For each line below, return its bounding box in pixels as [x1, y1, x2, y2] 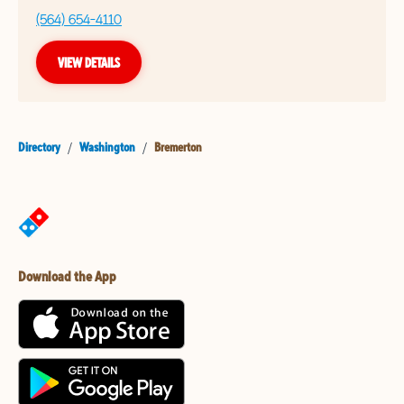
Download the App [18, 267, 116, 286]
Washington [79, 139, 135, 156]
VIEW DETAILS [58, 53, 120, 72]
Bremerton [154, 139, 202, 156]
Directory [18, 139, 60, 156]
